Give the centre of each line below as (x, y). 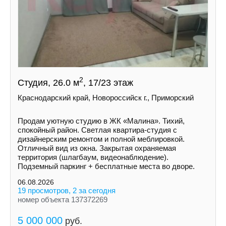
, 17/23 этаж (108, 83)
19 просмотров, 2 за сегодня (67, 190)
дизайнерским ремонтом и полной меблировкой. (101, 139)
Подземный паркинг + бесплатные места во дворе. (106, 166)
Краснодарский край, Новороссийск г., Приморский (106, 98)
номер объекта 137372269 (63, 200)
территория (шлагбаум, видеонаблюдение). (93, 157)
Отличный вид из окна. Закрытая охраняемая (97, 148)
